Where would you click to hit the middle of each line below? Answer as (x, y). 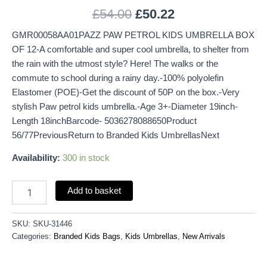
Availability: (36, 158)
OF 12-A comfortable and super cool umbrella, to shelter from (131, 49)
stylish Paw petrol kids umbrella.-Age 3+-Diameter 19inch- (125, 106)
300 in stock (86, 158)
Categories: (33, 236)
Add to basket (94, 190)
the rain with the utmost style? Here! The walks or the (115, 63)
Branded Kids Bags (87, 236)
